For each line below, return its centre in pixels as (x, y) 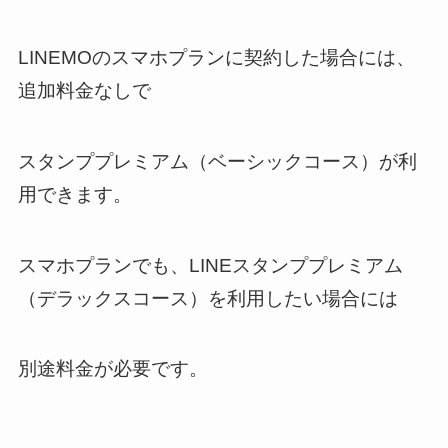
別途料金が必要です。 (112, 369)
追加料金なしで (84, 91)
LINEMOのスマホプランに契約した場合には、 (216, 58)
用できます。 (74, 194)
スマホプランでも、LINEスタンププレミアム (210, 265)
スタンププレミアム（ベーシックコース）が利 (217, 161)
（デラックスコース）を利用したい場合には (207, 298)
